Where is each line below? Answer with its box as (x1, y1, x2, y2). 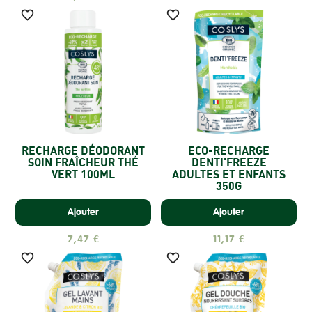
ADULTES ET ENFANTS (172, 167, 286, 182)
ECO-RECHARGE (188, 143, 270, 158)
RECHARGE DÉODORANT (22, 143, 145, 158)
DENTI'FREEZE (191, 155, 267, 170)
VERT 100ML (52, 167, 115, 182)
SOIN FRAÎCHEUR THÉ (28, 155, 139, 170)
